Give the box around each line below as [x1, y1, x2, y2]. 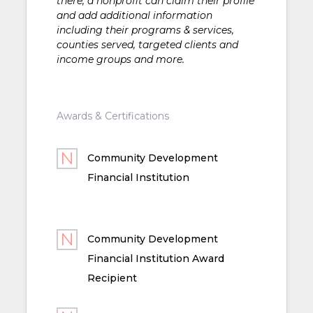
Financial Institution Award [87, 252, 224, 265]
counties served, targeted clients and [56, 38, 238, 51]
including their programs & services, [56, 23, 234, 36]
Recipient [87, 271, 137, 284]
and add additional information [56, 8, 212, 22]
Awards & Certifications [56, 109, 169, 122]
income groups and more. [56, 52, 184, 66]
